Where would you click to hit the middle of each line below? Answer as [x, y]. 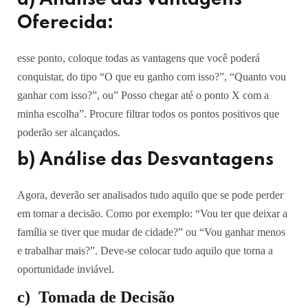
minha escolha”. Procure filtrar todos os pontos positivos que [148, 114]
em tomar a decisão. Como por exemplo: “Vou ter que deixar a [152, 213]
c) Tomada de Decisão [96, 297]
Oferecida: [65, 23]
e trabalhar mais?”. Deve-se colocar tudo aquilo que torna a [145, 251]
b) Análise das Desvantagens [145, 160]
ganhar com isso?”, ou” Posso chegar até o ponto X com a [143, 95]
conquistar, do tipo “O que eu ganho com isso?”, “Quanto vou [152, 77]
